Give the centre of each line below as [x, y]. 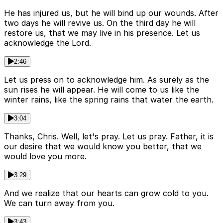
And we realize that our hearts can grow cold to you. [106, 193]
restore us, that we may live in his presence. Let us [102, 33]
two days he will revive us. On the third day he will [100, 23]
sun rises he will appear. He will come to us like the [102, 89]
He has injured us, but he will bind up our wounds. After [111, 13]
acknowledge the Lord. [48, 43]
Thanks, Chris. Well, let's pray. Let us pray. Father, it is [109, 136]
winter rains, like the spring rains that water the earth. [109, 99]
